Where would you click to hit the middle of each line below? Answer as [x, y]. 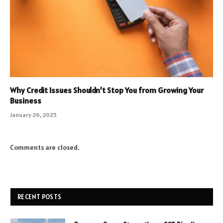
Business [26, 101]
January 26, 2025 [33, 115]
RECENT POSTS [40, 197]
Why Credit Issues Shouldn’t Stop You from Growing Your [107, 90]
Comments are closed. [45, 148]
